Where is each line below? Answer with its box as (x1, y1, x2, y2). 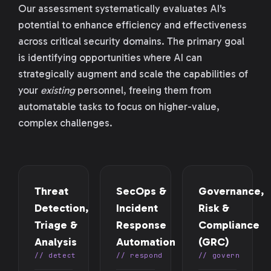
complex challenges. (18, 117, 113, 129)
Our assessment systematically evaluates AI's (18, 2, 226, 15)
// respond (116, 251, 163, 260)
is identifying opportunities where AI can (18, 51, 202, 64)
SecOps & (116, 184, 167, 198)
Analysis (34, 235, 77, 249)
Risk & (198, 201, 229, 215)
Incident (116, 201, 158, 215)
